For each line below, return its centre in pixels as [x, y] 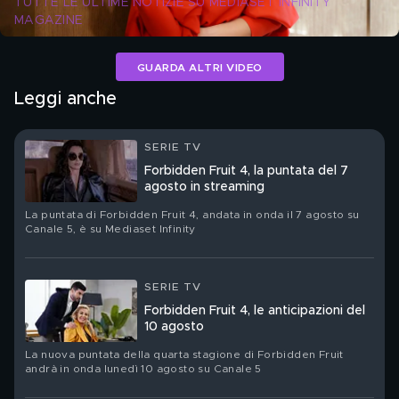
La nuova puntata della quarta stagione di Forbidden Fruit [184, 354]
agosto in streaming [204, 187]
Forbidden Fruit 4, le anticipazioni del [255, 311]
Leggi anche [65, 99]
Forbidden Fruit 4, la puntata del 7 [246, 171]
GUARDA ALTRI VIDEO [199, 67]
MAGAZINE [49, 20]
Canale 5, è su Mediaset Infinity [110, 229]
